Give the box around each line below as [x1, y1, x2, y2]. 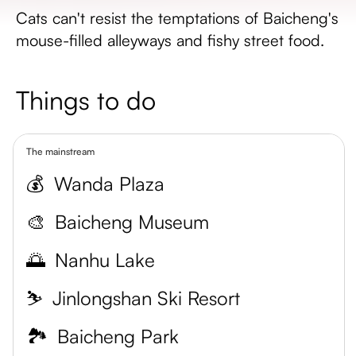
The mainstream [26, 145, 95, 157]
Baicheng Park [57, 324, 179, 348]
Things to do [16, 84, 156, 116]
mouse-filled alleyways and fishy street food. [16, 30, 324, 50]
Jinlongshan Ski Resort [52, 286, 240, 310]
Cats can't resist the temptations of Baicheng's [16, 8, 339, 28]
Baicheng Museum [55, 210, 209, 234]
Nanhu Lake [55, 248, 155, 272]
